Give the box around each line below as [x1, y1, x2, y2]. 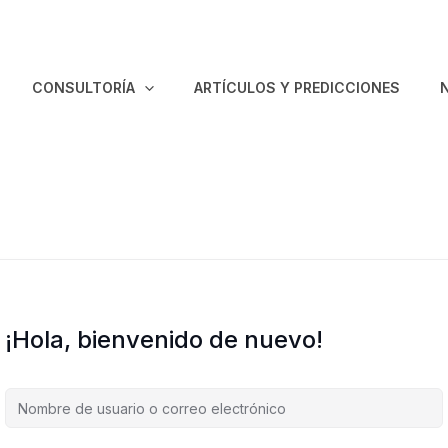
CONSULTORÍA [32, 78, 136, 96]
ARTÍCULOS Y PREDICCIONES [193, 78, 400, 96]
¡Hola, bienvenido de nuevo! [5, 325, 323, 354]
